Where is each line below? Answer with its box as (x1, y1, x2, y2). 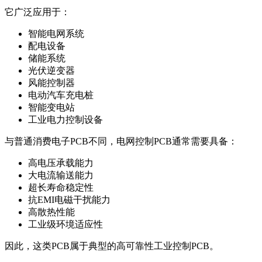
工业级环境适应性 (28, 219, 103, 230)
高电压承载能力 (28, 158, 94, 168)
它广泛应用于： (5, 7, 70, 18)
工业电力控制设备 (28, 115, 103, 125)
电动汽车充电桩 (28, 90, 94, 101)
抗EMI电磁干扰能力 (28, 195, 111, 205)
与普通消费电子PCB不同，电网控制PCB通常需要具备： (5, 136, 237, 147)
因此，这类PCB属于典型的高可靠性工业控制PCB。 (5, 241, 219, 251)
